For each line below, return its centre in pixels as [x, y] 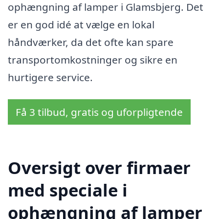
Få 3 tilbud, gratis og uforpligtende [99, 112]
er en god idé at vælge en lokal [81, 24]
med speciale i [68, 190]
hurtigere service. [50, 77]
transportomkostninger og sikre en [93, 59]
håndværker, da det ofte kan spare [91, 42]
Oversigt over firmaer [99, 168]
